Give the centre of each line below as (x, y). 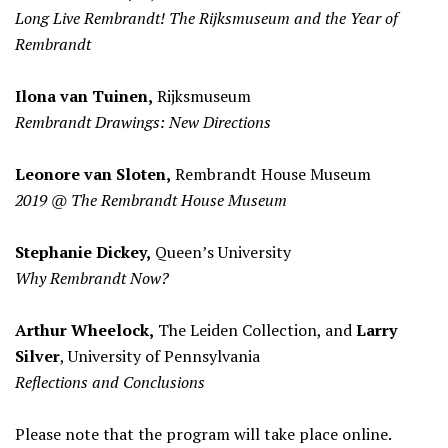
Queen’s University (221, 252)
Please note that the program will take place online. (203, 434)
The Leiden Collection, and (255, 330)
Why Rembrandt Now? (92, 278)
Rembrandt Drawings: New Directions (143, 122)
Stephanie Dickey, (83, 252)
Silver (37, 356)
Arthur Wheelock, (84, 330)
